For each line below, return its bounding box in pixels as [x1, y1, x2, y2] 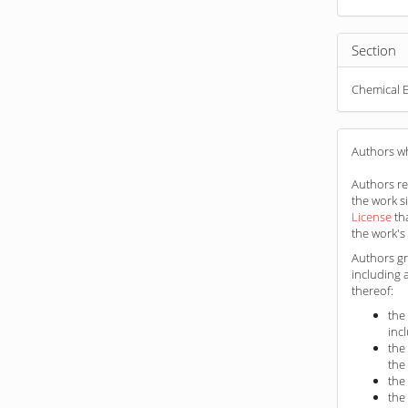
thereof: [352, 281, 394, 299]
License [352, 208, 393, 225]
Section [352, 40, 397, 59]
